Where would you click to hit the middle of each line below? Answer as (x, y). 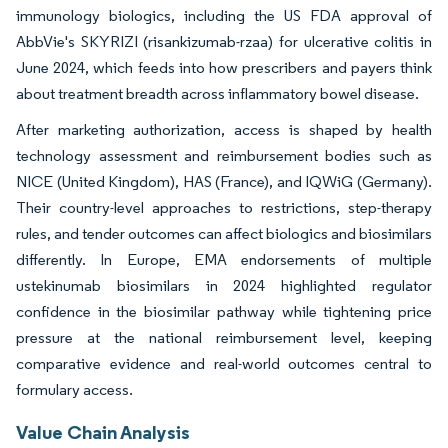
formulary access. (74, 389)
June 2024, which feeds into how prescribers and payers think (224, 67)
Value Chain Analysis (103, 431)
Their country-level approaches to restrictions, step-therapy (224, 207)
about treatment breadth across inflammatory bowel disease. (217, 93)
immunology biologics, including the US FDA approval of (224, 15)
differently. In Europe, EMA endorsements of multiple (224, 259)
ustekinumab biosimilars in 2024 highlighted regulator (224, 285)
